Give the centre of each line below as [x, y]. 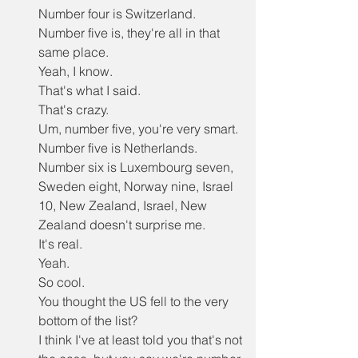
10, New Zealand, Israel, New [124, 205]
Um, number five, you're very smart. [138, 129]
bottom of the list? [88, 320]
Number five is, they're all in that [131, 33]
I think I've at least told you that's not [142, 340]
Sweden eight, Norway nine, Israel [137, 186]
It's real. [60, 244]
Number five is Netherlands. [118, 148]
